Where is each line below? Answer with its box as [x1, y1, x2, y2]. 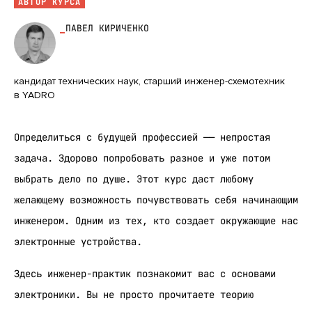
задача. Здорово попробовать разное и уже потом [14, 151, 270, 164]
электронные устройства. [14, 235, 142, 248]
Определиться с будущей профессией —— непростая [14, 130, 270, 143]
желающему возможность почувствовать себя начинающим [14, 193, 298, 206]
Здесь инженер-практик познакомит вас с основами [14, 267, 276, 280]
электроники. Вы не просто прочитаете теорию [14, 288, 253, 301]
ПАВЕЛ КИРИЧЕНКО [65, 22, 149, 34]
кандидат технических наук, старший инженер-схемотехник [14, 75, 285, 87]
